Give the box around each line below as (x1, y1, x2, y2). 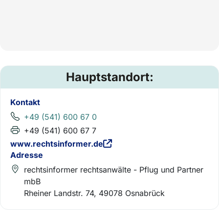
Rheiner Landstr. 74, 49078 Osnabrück (24, 188, 165, 198)
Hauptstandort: (66, 70, 153, 84)
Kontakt (10, 97, 40, 107)
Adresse (10, 150, 43, 160)
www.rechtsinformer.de (10, 139, 103, 149)
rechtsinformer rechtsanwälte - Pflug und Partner (24, 164, 203, 175)
